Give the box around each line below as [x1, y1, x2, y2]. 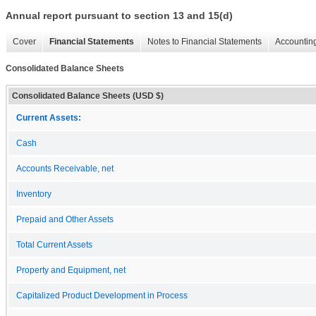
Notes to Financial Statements [147, 37, 262, 47]
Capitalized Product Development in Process [16, 291, 188, 300]
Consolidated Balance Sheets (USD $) [12, 90, 164, 101]
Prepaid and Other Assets [16, 214, 114, 224]
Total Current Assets [16, 240, 92, 249]
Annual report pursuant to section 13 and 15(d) [6, 10, 233, 22]
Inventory [16, 189, 51, 198]
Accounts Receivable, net [16, 164, 114, 173]
